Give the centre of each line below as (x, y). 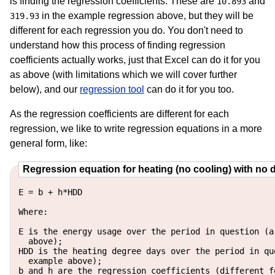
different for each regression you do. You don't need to (126, 30)
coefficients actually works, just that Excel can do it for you (135, 60)
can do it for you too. (189, 89)
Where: (33, 211)
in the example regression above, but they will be (146, 15)
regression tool (112, 89)
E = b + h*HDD (50, 192)
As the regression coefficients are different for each (119, 114)
